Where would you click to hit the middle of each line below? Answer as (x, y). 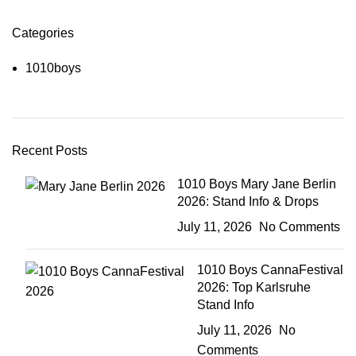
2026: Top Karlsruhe (253, 287)
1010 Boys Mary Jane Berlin (257, 184)
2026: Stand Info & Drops (248, 201)
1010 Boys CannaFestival (270, 269)
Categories (43, 33)
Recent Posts (50, 150)
